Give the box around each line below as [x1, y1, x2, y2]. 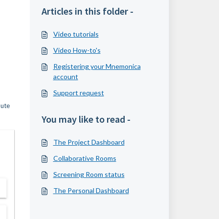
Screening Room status [53, 170, 125, 178]
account [53, 72, 78, 81]
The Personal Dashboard [53, 186, 129, 195]
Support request [53, 88, 104, 97]
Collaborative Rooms [53, 154, 116, 162]
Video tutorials [53, 30, 99, 38]
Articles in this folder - [41, 5, 133, 17]
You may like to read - [41, 113, 131, 125]
